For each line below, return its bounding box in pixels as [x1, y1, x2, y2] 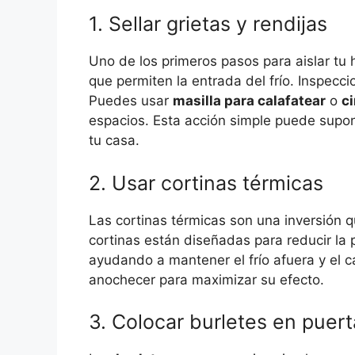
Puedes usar [89, 93, 173, 109]
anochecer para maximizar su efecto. [89, 271, 324, 288]
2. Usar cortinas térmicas [89, 170, 323, 195]
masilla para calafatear [173, 93, 326, 109]
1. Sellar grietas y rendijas [89, 12, 327, 36]
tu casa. [89, 132, 139, 149]
